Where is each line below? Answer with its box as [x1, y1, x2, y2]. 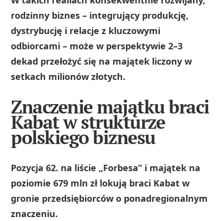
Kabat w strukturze [11, 110, 165, 135]
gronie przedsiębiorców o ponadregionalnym [11, 192, 208, 205]
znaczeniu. [11, 208, 58, 220]
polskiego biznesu [11, 125, 155, 150]
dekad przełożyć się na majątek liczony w [11, 55, 192, 67]
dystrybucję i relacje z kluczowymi [11, 24, 161, 37]
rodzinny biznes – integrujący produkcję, [11, 9, 189, 21]
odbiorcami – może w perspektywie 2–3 [11, 39, 183, 52]
